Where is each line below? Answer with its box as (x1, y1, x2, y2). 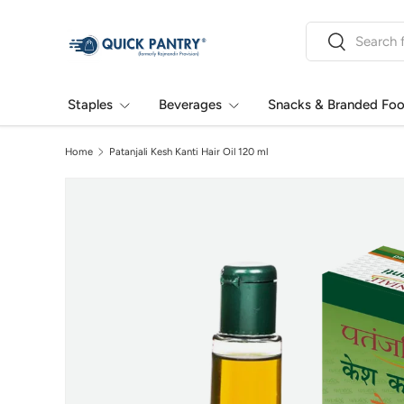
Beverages (159, 96, 222, 113)
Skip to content (78, 26, 163, 41)
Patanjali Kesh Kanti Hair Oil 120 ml (108, 144, 268, 158)
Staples (68, 96, 113, 113)
